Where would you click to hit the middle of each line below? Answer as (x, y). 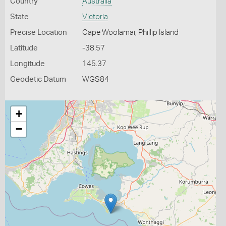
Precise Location (39, 33)
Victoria (95, 17)
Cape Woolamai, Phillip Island (130, 33)
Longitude (27, 64)
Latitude (24, 48)
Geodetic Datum (38, 79)
